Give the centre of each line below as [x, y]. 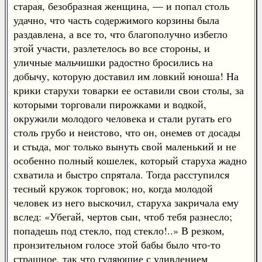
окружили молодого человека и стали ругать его [123, 118]
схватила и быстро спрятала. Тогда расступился [121, 174]
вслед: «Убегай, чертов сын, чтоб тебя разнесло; [123, 216]
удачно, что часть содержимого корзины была [116, 20]
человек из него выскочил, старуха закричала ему [126, 202]
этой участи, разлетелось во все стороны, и [112, 48]
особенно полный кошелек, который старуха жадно [130, 160]
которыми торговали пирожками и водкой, [110, 104]
